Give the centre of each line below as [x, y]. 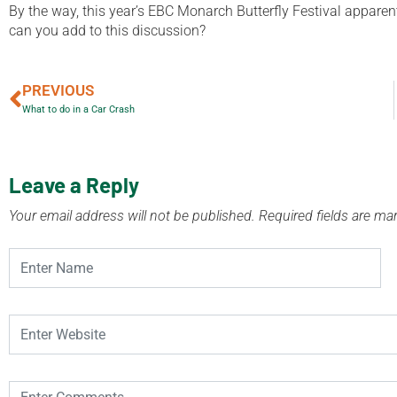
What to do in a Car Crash [78, 109]
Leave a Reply [74, 184]
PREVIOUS [58, 90]
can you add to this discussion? [107, 30]
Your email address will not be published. [132, 215]
